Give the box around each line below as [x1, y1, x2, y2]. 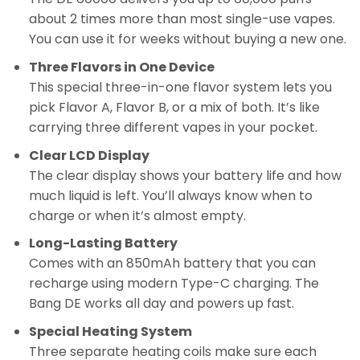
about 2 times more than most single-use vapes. [28, 10, 335, 29]
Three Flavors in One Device [28, 57, 215, 76]
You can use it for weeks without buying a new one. [28, 30, 346, 49]
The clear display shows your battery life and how [28, 166, 342, 185]
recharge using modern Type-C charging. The [28, 274, 319, 293]
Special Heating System [28, 321, 192, 341]
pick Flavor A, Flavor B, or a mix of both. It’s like [28, 97, 320, 117]
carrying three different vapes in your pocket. [28, 117, 317, 137]
